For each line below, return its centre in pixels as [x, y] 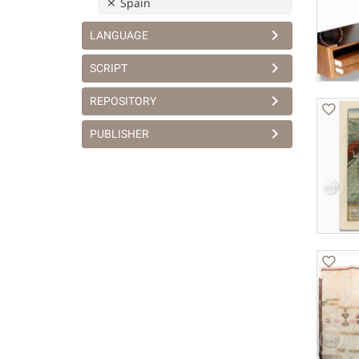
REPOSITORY [123, 101]
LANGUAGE [119, 35]
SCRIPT [109, 68]
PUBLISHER [119, 134]
